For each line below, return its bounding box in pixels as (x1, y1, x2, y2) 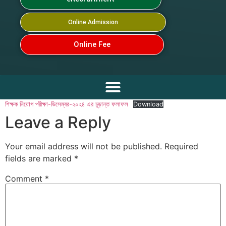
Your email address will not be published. (5, 141, 162, 151)
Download (133, 100, 163, 108)
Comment (5, 174, 45, 184)
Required (164, 141, 198, 151)
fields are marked (5, 153, 74, 163)
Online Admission (68, 19, 118, 26)
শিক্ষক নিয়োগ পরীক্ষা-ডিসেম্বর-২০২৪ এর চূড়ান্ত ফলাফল (5, 100, 128, 108)
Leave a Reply (5, 112, 111, 132)
